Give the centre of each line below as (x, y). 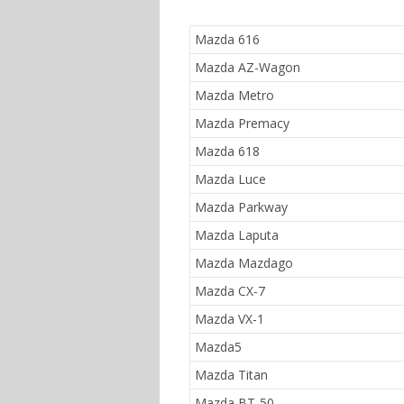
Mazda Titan (231, 375)
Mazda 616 (227, 39)
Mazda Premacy (242, 123)
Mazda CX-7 (230, 291)
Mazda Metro (234, 95)
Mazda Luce (230, 179)
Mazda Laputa (237, 235)
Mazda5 (218, 347)
